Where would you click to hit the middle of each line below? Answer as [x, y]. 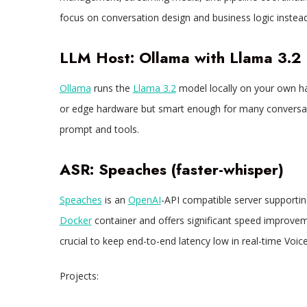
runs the [112, 88]
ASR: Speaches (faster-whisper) [171, 170]
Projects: [79, 276]
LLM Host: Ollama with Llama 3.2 [180, 58]
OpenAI [144, 200]
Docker [75, 221]
